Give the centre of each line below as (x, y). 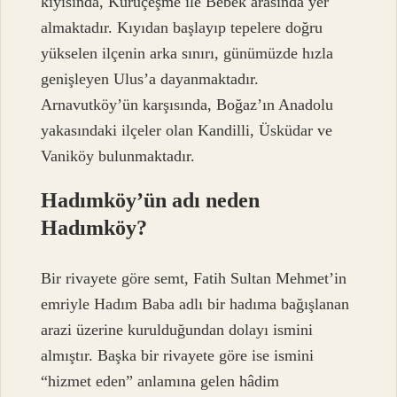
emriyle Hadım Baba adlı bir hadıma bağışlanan (195, 304)
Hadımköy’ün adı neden (151, 201)
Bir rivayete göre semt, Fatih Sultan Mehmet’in (194, 278)
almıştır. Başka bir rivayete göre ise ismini (178, 355)
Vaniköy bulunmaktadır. (118, 156)
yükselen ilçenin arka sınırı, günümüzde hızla (187, 54)
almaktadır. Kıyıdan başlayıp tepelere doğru (182, 28)
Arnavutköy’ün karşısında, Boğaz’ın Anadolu (187, 105)
